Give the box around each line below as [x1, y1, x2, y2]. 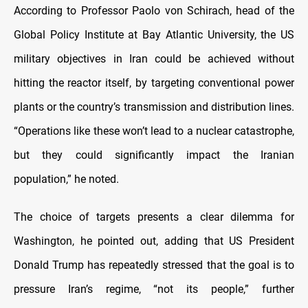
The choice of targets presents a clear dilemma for [14, 210, 294, 224]
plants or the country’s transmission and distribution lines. [14, 100, 294, 114]
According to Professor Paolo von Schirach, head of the [14, 4, 294, 18]
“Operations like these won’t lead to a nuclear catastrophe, [14, 124, 294, 138]
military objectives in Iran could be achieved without [14, 52, 294, 66]
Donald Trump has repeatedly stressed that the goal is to [14, 258, 294, 272]
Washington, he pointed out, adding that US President [14, 234, 294, 248]
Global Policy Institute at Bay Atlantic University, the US [14, 28, 294, 42]
